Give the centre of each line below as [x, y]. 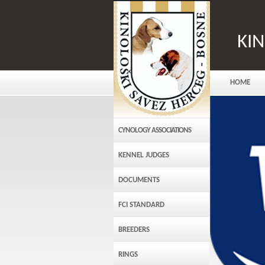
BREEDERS [134, 230]
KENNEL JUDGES [144, 155]
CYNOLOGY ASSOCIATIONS [155, 130]
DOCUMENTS [139, 180]
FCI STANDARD [141, 205]
